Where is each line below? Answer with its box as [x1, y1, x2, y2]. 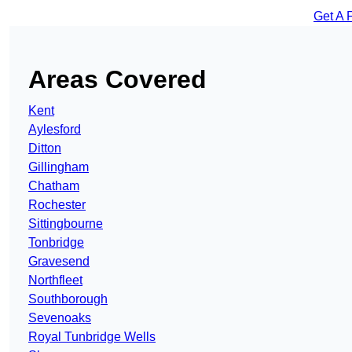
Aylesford [28, 123, 81, 137]
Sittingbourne [28, 217, 103, 231]
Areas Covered [28, 65, 207, 94]
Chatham [28, 179, 79, 193]
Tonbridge [28, 236, 84, 250]
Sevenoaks [28, 311, 91, 325]
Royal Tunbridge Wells [28, 330, 156, 344]
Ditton [28, 141, 61, 156]
